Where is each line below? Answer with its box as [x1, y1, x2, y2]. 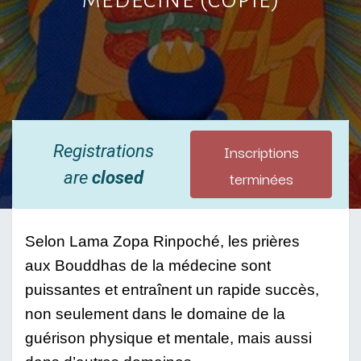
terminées [229, 164, 293, 190]
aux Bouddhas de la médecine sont [25, 256, 271, 274]
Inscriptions [223, 138, 299, 164]
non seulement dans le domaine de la [25, 305, 285, 322]
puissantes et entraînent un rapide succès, [25, 280, 319, 298]
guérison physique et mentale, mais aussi [25, 329, 312, 346]
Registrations [52, 139, 154, 161]
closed [91, 166, 143, 188]
